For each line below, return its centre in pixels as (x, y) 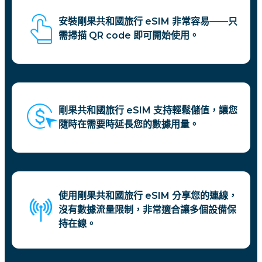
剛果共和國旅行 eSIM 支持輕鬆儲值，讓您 (148, 111)
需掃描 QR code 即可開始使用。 (129, 36)
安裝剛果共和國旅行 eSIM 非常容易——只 (148, 22)
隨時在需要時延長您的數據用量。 (129, 125)
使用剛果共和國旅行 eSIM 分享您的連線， (148, 196)
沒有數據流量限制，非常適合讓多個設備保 (147, 210)
